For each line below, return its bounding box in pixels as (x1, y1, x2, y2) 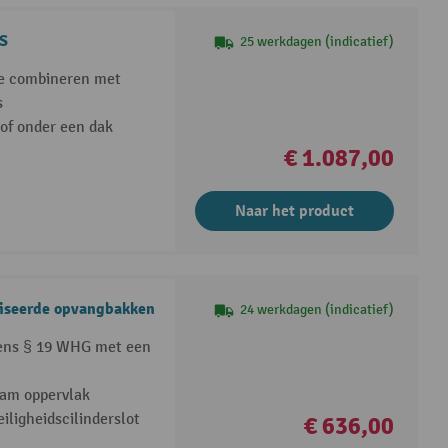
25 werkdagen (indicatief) (240, 32, 395, 50)
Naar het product (235, 200, 355, 221)
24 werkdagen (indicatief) (240, 300, 395, 318)
